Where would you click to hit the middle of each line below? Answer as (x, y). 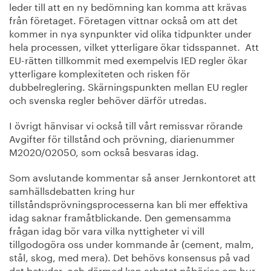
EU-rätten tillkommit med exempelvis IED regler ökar (128, 59)
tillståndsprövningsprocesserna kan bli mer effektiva (129, 203)
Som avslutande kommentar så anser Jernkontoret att (132, 176)
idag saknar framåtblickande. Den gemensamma (120, 216)
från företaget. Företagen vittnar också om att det (123, 19)
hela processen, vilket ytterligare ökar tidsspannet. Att (134, 46)
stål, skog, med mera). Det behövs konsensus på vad (129, 256)
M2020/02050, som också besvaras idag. (104, 151)
